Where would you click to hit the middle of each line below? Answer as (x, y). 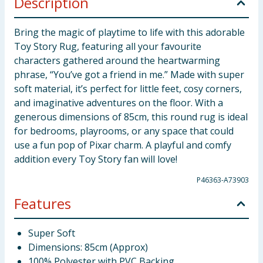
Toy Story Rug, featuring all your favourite (108, 46)
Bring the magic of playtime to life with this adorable (129, 32)
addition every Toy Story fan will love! (96, 159)
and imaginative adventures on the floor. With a (119, 103)
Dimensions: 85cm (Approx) (88, 247)
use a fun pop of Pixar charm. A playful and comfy (123, 145)
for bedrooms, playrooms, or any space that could (124, 131)
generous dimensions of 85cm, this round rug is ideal (131, 117)
